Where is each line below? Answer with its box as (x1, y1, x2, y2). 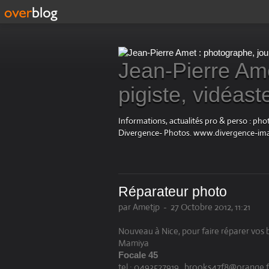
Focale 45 (118, 250, 158, 261)
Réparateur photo (118, 184, 227, 200)
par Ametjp (118, 201, 160, 213)
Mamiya (118, 237, 149, 249)
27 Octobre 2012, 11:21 (171, 201, 250, 213)
